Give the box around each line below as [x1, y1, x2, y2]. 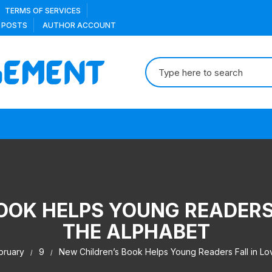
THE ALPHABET [62, 220, 210, 243]
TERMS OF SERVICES [5, 6, 81, 15]
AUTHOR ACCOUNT [42, 21, 116, 30]
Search [146, 59, 175, 70]
